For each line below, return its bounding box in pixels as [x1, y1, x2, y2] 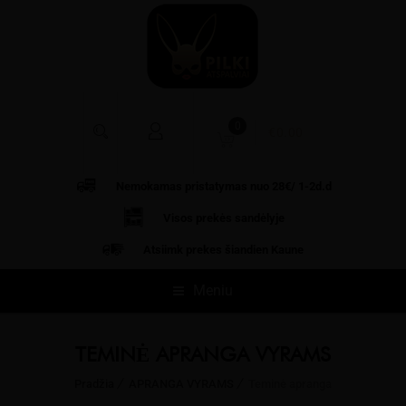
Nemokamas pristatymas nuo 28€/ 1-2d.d [115, 179, 332, 193]
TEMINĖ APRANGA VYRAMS [75, 342, 331, 366]
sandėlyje [234, 211, 285, 225]
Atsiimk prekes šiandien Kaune [143, 243, 304, 256]
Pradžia [74, 377, 114, 391]
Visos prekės [162, 211, 235, 225]
